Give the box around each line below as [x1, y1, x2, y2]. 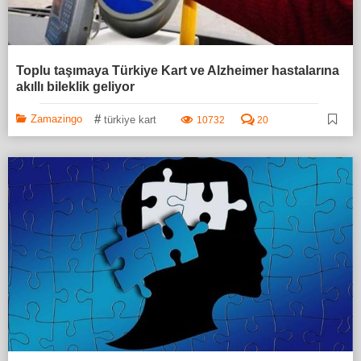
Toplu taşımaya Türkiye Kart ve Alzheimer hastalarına [16, 63, 339, 77]
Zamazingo [31, 112, 82, 125]
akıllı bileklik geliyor [16, 79, 135, 93]
